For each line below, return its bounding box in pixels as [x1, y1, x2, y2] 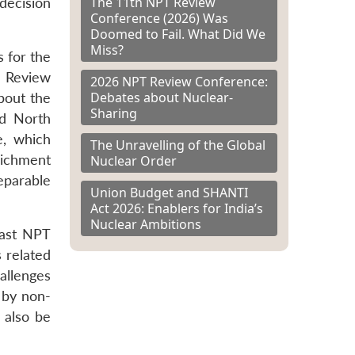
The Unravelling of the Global [90, 136, 265, 154]
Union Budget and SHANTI [90, 183, 248, 201]
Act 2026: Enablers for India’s [90, 199, 263, 217]
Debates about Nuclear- [90, 88, 233, 106]
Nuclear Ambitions [90, 215, 201, 233]
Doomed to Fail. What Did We [90, 25, 265, 43]
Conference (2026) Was [90, 9, 228, 27]
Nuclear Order [90, 151, 177, 170]
